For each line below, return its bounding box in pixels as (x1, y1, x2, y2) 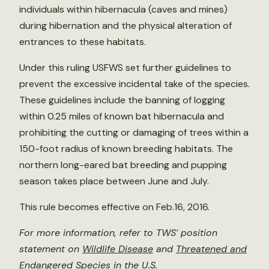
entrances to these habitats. (19, 35, 146, 48)
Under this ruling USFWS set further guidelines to (19, 61, 231, 74)
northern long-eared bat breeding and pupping (19, 159, 227, 171)
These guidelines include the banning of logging (19, 94, 225, 106)
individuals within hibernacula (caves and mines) (19, 3, 228, 16)
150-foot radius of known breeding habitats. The (19, 142, 233, 155)
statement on (19, 243, 82, 255)
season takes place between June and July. (19, 175, 209, 187)
